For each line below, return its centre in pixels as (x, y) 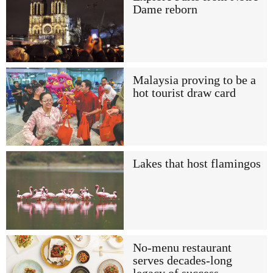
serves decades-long (182, 260)
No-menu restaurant (182, 247)
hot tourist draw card (184, 93)
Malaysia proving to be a (194, 80)
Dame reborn (165, 9)
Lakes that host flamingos (197, 164)
